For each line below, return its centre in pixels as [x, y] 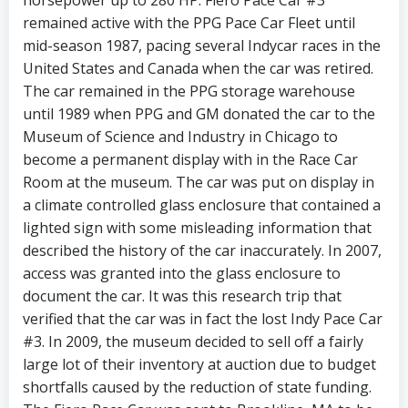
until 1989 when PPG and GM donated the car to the [199, 114]
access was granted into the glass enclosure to [182, 273]
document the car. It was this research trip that [182, 296]
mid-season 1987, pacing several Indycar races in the [202, 46]
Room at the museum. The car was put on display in [199, 182]
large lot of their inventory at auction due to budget [199, 364]
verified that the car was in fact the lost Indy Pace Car [203, 319]
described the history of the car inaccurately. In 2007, [202, 250]
